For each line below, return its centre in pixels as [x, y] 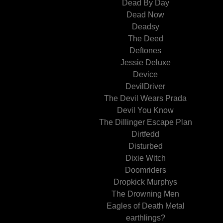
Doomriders [145, 170]
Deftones [145, 51]
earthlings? [145, 218]
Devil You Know [145, 110]
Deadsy [145, 27]
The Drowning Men [145, 194]
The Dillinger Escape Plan [145, 122]
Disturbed [145, 146]
